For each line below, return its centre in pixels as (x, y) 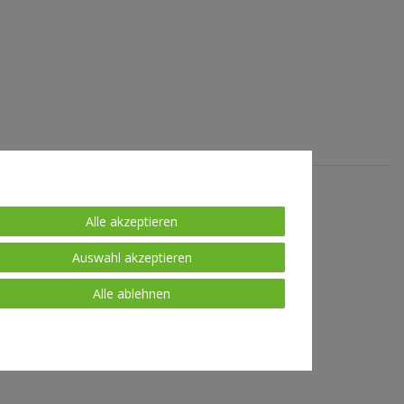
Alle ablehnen (132, 293)
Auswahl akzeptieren (132, 257)
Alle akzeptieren (132, 221)
